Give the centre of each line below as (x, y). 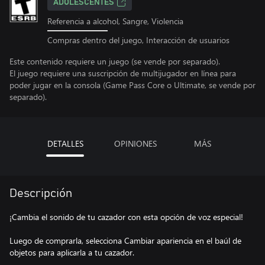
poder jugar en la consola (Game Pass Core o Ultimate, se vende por (132, 85)
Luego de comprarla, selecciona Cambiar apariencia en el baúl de (125, 240)
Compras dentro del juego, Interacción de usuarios (138, 40)
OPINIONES (135, 143)
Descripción (41, 193)
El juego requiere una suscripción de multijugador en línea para (123, 73)
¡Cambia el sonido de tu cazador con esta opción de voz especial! (126, 216)
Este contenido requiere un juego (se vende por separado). (115, 61)
